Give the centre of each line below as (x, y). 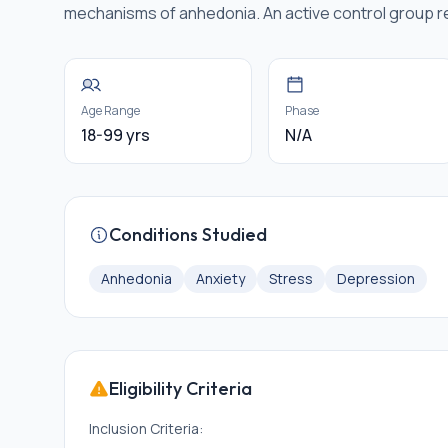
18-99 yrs (115, 135)
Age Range (110, 110)
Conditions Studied (188, 234)
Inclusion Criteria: (146, 428)
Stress (291, 278)
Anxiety (220, 278)
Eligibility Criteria (180, 388)
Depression (376, 278)
